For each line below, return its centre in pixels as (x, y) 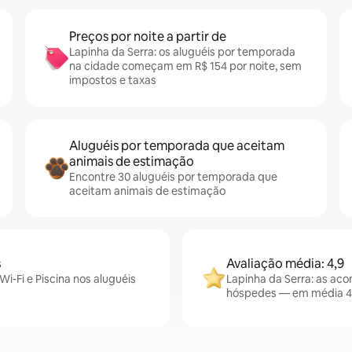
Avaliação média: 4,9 (285, 264)
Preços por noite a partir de (148, 37)
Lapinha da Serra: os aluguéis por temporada (182, 52)
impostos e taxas (113, 80)
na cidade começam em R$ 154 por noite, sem (185, 66)
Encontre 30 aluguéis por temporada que (173, 177)
